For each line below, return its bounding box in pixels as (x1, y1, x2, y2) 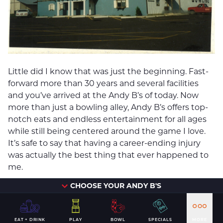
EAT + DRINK (14, 217, 45, 222)
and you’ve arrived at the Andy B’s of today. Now (8, 91, 199, 101)
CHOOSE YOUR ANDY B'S (70, 181, 162, 190)
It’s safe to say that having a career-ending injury (8, 138, 201, 148)
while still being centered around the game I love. (8, 126, 206, 136)
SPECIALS (148, 217, 172, 222)
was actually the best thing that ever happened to (8, 150, 209, 160)
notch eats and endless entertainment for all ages (8, 114, 207, 124)
